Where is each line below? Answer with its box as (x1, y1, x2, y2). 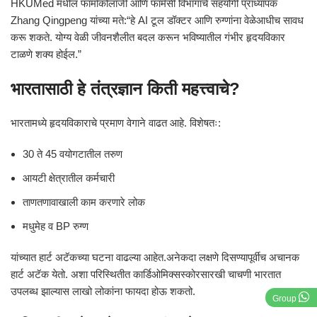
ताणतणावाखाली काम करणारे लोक (23, 196, 145, 208)
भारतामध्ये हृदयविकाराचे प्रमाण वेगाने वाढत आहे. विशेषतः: (11, 117, 221, 129)
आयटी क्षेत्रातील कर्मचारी (23, 172, 115, 184)
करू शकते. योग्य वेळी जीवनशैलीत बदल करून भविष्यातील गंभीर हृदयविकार (11, 31, 285, 43)
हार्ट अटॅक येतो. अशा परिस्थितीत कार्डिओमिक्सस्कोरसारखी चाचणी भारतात (11, 268, 281, 280)
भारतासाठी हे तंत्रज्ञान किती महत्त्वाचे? (11, 79, 240, 98)
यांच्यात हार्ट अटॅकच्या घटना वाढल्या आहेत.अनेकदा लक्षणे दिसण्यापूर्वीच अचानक (11, 251, 299, 263)
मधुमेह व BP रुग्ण (23, 220, 88, 232)
